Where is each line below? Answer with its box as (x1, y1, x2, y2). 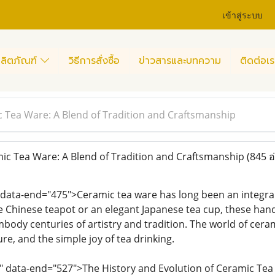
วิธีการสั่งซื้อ (68, 53, 120, 68)
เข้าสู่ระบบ (222, 7, 263, 21)
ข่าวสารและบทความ (139, 53, 221, 68)
